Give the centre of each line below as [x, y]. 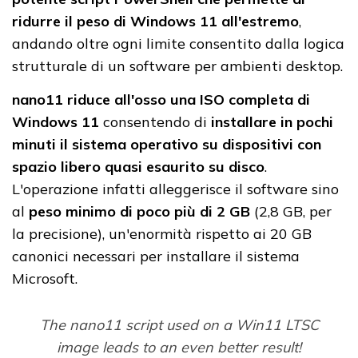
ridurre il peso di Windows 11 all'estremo [155, 22]
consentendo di [155, 122]
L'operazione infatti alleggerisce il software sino [175, 189]
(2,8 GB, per [291, 212]
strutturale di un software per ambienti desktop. [177, 66]
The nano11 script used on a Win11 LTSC [179, 325]
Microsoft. [45, 279]
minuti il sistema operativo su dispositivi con [167, 145]
